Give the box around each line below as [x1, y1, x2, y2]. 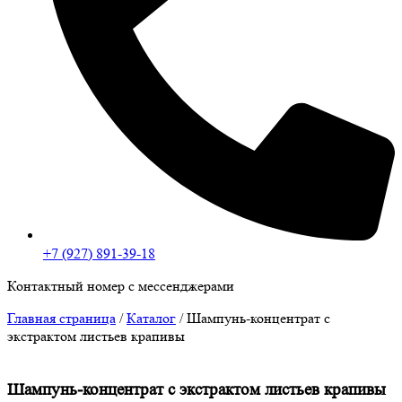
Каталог [127, 310, 176, 328]
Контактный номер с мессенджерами [7, 277, 234, 295]
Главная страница [7, 310, 116, 328]
